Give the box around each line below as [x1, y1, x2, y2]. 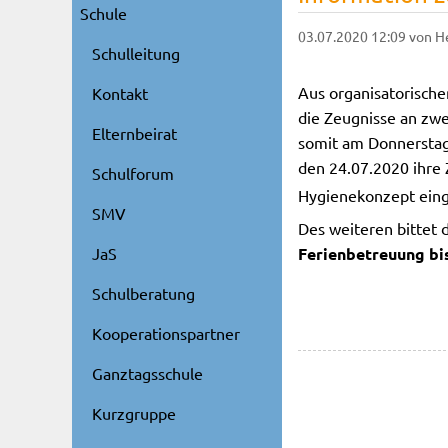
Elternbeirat [92, 123, 177, 143]
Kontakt [92, 83, 148, 103]
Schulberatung [92, 283, 195, 303]
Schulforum [92, 163, 174, 183]
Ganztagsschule [92, 363, 203, 383]
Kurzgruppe [92, 403, 176, 423]
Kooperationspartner [92, 323, 240, 343]
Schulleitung [92, 43, 180, 63]
